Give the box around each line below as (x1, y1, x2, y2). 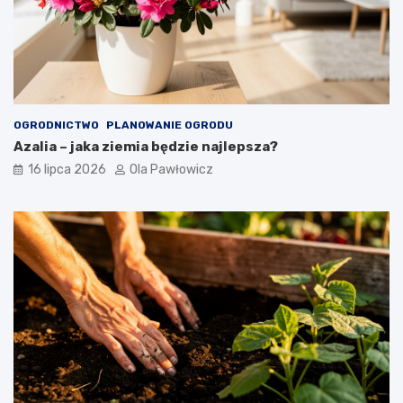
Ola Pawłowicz (130, 162, 213, 178)
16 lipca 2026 (28, 162, 106, 178)
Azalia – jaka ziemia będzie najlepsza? (13, 139, 278, 156)
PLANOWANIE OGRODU (106, 119, 233, 132)
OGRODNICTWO (13, 119, 99, 132)
